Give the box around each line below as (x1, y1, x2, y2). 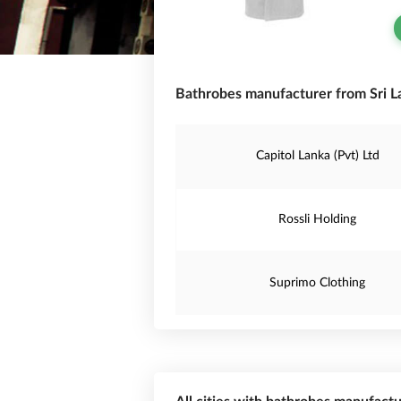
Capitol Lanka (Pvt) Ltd (255, 149, 380, 162)
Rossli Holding (278, 213, 357, 226)
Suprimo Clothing (269, 277, 366, 289)
